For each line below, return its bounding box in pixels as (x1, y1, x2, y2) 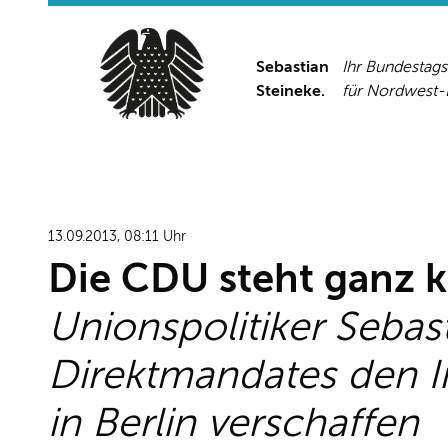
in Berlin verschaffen (48, 400, 419, 445)
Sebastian (256, 57, 329, 76)
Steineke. (256, 81, 333, 100)
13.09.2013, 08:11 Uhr (48, 228, 186, 244)
